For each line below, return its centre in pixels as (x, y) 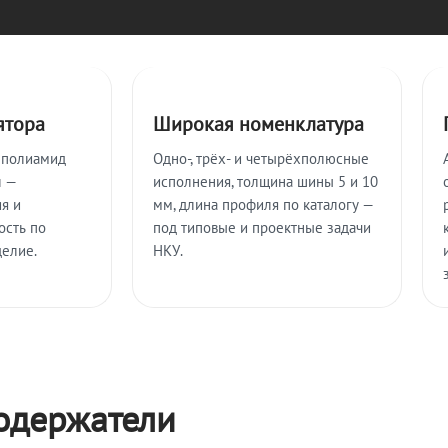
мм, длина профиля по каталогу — (263, 204)
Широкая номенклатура (258, 124)
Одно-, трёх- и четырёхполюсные (261, 158)
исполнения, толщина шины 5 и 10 (265, 181)
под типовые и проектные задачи (262, 227)
